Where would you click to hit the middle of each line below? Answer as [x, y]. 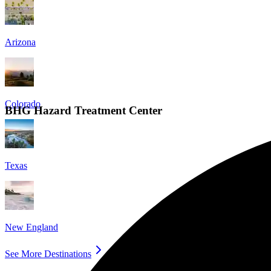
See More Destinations [48, 253]
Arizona [20, 42]
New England [31, 227]
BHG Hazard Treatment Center [83, 110]
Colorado [23, 103]
